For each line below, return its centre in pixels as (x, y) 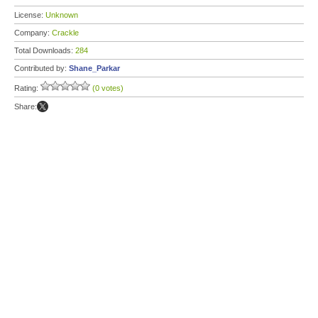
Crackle (65, 33)
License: (30, 15)
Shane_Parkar (94, 68)
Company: (33, 33)
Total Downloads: (45, 50)
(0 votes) (108, 88)
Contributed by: (42, 68)
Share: (26, 106)
